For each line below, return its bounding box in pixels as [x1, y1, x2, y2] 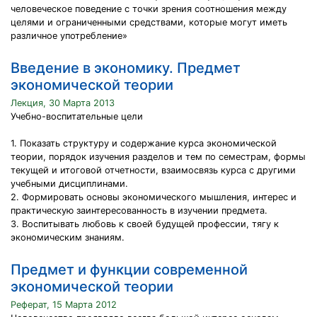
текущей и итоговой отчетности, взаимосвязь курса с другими [11, 165, 296, 175]
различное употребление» [11, 30, 127, 41]
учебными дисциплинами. [11, 178, 128, 189]
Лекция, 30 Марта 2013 [11, 98, 115, 108]
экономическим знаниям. [11, 232, 125, 243]
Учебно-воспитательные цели [11, 111, 143, 122]
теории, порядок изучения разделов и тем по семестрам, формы [11, 151, 306, 162]
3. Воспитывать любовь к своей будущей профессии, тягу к [11, 219, 279, 229]
